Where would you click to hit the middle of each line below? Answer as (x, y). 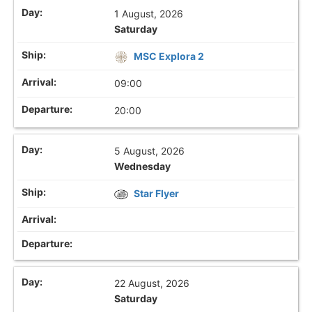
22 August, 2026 (152, 283)
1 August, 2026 (149, 13)
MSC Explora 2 (169, 56)
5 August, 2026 (150, 150)
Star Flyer (157, 193)
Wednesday (143, 166)
